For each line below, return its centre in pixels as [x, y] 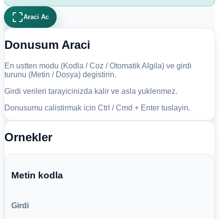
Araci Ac [36, 17]
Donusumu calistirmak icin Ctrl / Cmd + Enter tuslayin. [97, 108]
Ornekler [28, 137]
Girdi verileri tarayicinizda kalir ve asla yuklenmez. [91, 91]
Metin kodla [37, 175]
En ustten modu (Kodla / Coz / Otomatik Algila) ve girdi [98, 66]
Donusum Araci [47, 44]
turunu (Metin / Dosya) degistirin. [60, 74]
